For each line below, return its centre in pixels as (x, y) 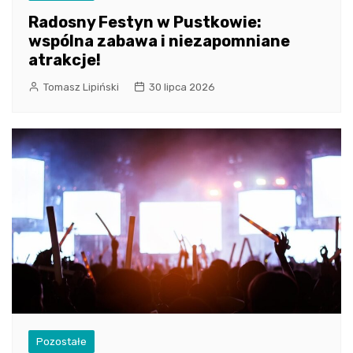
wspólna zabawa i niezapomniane (159, 41)
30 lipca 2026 (182, 87)
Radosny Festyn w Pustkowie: (145, 22)
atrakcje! (65, 59)
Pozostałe (61, 342)
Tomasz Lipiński (81, 87)
